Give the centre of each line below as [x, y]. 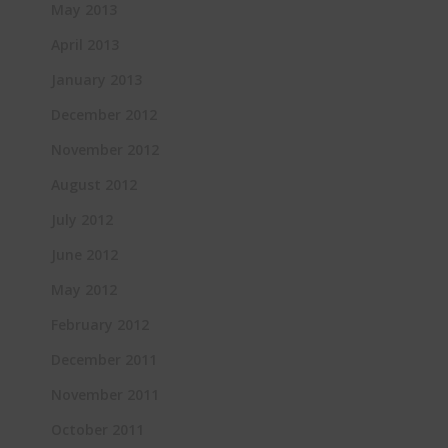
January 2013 [96, 79]
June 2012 [84, 254]
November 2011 [105, 394]
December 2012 [104, 114]
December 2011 [104, 359]
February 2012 [100, 324]
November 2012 [105, 149]
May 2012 [84, 289]
